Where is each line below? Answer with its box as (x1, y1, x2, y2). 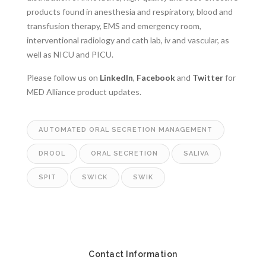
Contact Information (88, 249, 178, 259)
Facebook (137, 72, 175, 83)
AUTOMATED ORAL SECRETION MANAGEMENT (39, 125, 213, 134)
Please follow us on (27, 72, 100, 83)
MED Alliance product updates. (27, 86, 141, 97)
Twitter (192, 72, 223, 83)
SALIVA (183, 149, 209, 157)
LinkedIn (100, 72, 133, 83)
